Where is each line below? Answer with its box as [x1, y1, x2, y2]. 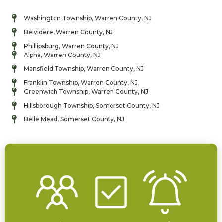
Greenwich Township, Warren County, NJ [23, 88, 148, 96]
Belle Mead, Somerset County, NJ [23, 115, 124, 123]
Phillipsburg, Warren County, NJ [23, 42, 119, 50]
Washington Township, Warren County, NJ [23, 14, 152, 22]
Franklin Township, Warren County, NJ [23, 79, 138, 87]
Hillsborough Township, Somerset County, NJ [23, 102, 160, 110]
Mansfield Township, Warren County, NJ [23, 65, 144, 73]
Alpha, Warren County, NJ [23, 51, 101, 59]
